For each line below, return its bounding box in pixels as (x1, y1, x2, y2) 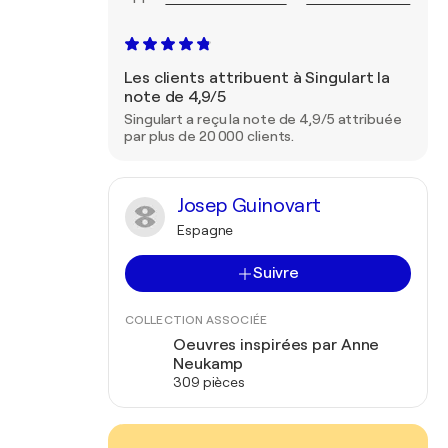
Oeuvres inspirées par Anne (173, 336, 380, 354)
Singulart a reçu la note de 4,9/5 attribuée (124, 111, 402, 127)
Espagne (177, 222, 234, 238)
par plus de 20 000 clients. (124, 128, 295, 144)
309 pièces (173, 374, 245, 390)
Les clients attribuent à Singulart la (124, 69, 391, 87)
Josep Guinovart (177, 194, 321, 217)
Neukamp (173, 355, 244, 373)
